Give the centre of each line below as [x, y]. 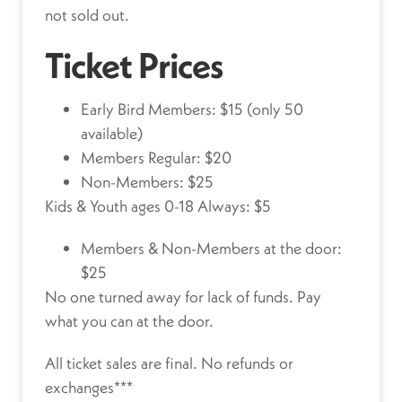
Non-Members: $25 [147, 182]
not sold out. [87, 15]
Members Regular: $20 [156, 158]
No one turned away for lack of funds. [171, 297]
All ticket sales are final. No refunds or [169, 363]
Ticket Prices [134, 66]
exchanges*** [89, 388]
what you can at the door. [129, 321]
